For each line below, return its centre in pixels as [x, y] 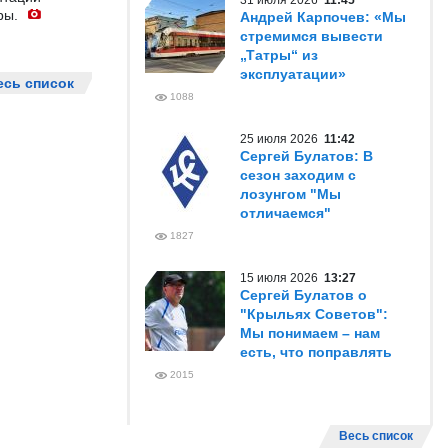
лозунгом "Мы [290, 194]
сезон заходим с [298, 175]
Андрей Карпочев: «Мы [323, 17]
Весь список [376, 436]
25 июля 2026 [282, 139]
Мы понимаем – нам [310, 333]
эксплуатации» [293, 74]
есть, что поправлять [316, 352]
